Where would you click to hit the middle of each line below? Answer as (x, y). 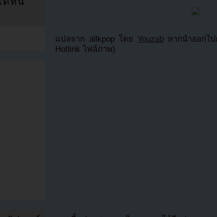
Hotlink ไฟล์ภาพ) (85, 49)
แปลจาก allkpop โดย (96, 39)
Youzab (150, 39)
